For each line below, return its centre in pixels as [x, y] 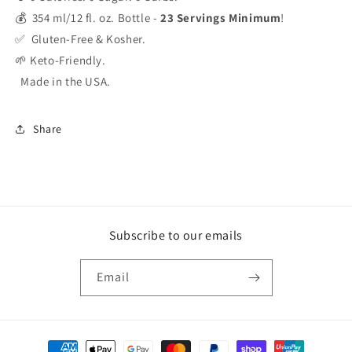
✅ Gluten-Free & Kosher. [81, 39]
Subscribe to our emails [176, 235]
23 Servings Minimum [221, 18]
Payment [50, 342]
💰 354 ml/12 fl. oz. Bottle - [88, 18]
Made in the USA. [63, 81]
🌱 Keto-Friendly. [60, 60]
